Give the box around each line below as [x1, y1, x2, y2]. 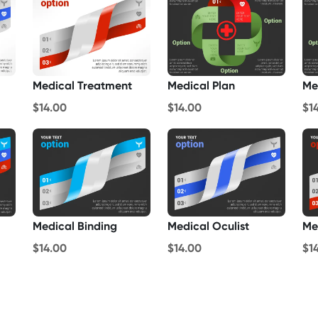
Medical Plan [168, 78, 235, 92]
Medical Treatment [33, 78, 132, 92]
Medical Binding [33, 219, 117, 234]
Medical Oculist [168, 219, 249, 234]
